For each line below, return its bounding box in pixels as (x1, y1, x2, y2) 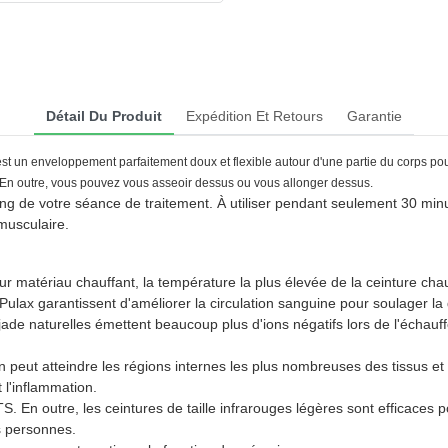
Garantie (347, 107, 402, 124)
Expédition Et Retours (186, 107, 323, 124)
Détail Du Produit (46, 107, 162, 124)
